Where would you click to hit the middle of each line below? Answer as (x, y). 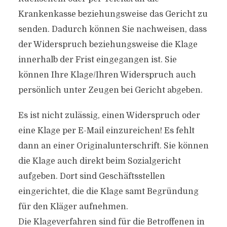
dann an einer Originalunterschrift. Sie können (113, 146)
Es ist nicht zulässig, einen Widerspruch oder (109, 116)
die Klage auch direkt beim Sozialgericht (99, 161)
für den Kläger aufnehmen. (73, 207)
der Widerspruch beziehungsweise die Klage (108, 45)
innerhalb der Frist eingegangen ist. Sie (97, 60)
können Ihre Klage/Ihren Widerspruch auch (107, 75)
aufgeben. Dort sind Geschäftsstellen (91, 176)
